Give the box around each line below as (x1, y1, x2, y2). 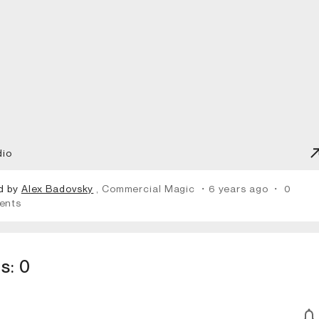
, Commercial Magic (96, 182, 198, 194)
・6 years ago (197, 182, 271, 194)
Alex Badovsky (21, 182, 94, 194)
